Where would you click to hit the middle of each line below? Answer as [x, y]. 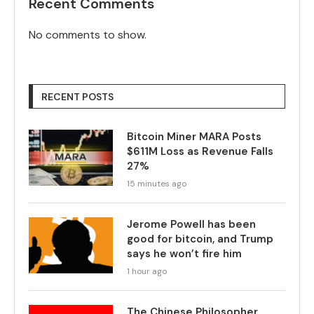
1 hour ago [147, 271]
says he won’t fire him [184, 253]
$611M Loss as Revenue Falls [200, 151]
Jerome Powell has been [191, 224]
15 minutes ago [157, 183]
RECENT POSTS [77, 96]
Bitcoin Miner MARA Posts [194, 136]
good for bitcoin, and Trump [200, 239]
